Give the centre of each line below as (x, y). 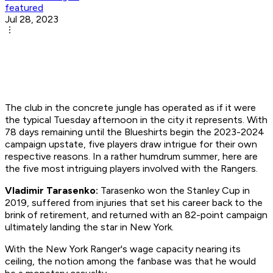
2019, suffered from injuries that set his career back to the (134, 203)
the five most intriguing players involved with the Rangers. (131, 169)
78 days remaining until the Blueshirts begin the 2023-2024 (135, 132)
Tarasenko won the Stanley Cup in (174, 191)
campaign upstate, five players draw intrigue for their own (131, 144)
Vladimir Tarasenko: (51, 191)
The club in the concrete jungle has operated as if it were (130, 108)
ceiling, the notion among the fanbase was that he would (130, 261)
